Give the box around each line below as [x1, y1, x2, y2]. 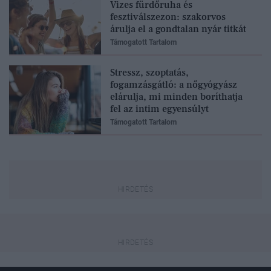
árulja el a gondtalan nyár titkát [110, 22, 246, 35]
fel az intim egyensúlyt [110, 102, 209, 115]
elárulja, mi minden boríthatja [110, 90, 243, 103]
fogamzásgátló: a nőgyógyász [110, 78, 237, 91]
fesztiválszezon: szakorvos [110, 10, 226, 23]
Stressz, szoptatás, [110, 66, 189, 79]
